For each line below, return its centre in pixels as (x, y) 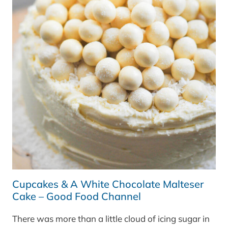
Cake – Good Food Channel (77, 196)
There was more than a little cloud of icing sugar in (111, 219)
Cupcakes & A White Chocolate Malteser (108, 184)
